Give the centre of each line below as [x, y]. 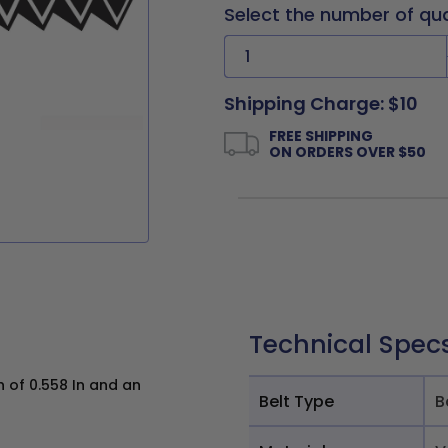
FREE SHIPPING [321, 136]
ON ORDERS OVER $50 [347, 152]
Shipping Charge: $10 [321, 103]
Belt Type [296, 401]
